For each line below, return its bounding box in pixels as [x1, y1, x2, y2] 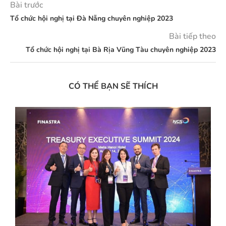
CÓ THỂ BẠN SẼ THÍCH [68, 81, 158, 92]
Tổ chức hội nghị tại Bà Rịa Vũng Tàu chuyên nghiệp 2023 [26, 45, 216, 55]
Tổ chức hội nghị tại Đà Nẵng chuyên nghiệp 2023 [10, 14, 173, 24]
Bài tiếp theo [169, 31, 216, 42]
